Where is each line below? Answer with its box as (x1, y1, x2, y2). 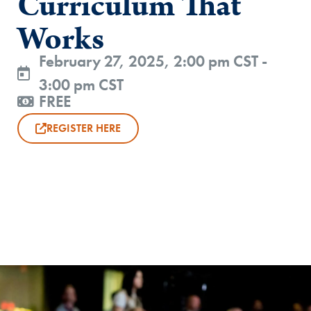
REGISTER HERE (47, 121, 121, 136)
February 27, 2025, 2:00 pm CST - (39, 51, 268, 72)
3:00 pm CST (39, 74, 124, 96)
